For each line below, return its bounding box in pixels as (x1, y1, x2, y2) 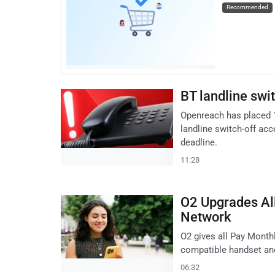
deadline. (180, 137, 217, 149)
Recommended (226, 3, 268, 12)
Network (180, 209, 231, 225)
